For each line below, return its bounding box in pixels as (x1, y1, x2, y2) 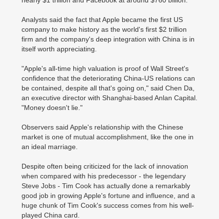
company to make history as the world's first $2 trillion (22, 25, 187, 33)
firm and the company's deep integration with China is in (22, 35, 195, 43)
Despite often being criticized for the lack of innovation (22, 162, 188, 170)
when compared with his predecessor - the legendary (22, 172, 186, 180)
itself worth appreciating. (22, 45, 97, 53)
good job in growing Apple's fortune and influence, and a (22, 192, 195, 199)
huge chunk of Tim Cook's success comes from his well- (22, 201, 194, 209)
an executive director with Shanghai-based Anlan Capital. (22, 94, 197, 102)
